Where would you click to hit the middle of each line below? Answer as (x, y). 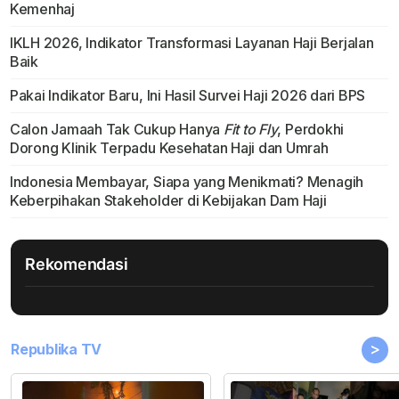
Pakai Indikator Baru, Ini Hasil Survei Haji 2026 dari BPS (187, 96)
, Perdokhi (311, 130)
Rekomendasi (77, 265)
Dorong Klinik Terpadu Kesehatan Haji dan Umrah (169, 148)
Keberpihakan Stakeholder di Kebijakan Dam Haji (168, 201)
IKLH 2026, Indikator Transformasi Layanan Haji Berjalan (191, 43)
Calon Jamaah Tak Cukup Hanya (116, 130)
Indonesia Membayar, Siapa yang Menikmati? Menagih (187, 182)
